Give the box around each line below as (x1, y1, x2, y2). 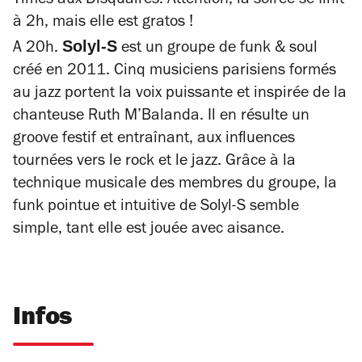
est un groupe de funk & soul (117, 41, 318, 58)
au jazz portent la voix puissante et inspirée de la (13, 86, 347, 103)
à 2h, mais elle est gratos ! (13, 15, 193, 32)
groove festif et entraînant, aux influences (13, 132, 295, 149)
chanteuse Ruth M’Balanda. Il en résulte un (13, 109, 309, 126)
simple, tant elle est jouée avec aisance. (13, 222, 284, 239)
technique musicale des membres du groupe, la (13, 177, 337, 194)
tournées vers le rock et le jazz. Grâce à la (13, 154, 296, 171)
